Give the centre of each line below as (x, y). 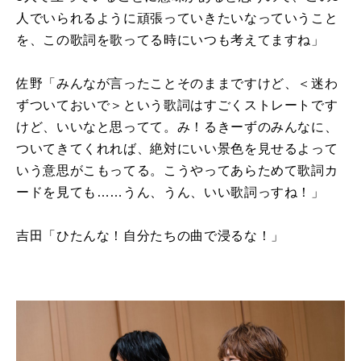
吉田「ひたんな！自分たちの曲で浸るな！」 (150, 235)
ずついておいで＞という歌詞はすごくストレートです (177, 105)
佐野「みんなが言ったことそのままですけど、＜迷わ (177, 83)
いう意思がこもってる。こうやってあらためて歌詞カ (177, 170)
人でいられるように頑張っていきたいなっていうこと (177, 18)
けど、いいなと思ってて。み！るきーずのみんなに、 (177, 127)
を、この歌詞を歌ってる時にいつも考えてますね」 (170, 39)
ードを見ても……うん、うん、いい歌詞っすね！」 (170, 192)
